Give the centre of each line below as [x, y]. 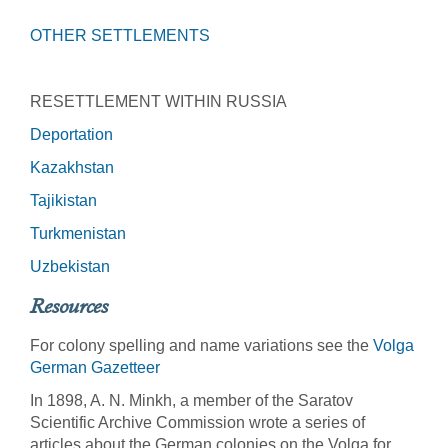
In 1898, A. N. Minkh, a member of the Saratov [191, 400]
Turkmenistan [78, 233]
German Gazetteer [95, 367]
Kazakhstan [72, 167]
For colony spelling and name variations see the [201, 345]
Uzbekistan [70, 266]
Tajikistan [63, 200]
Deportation [71, 134]
